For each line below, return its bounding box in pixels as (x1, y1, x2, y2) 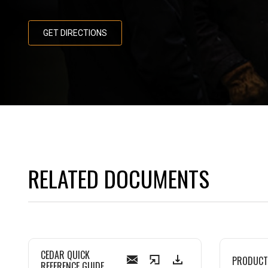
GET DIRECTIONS (43, 28, 107, 38)
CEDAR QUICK (41, 248, 90, 262)
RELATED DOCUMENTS (28, 162, 209, 195)
